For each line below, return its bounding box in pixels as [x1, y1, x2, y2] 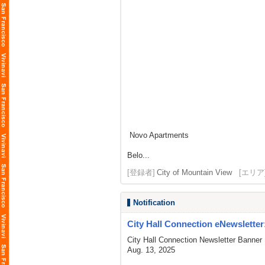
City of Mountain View [157, 168, 232, 177]
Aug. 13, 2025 [127, 245, 175, 254]
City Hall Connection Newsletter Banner [127, 235, 262, 244]
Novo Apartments [127, 131, 189, 140]
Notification [133, 198, 175, 207]
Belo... [127, 151, 150, 160]
